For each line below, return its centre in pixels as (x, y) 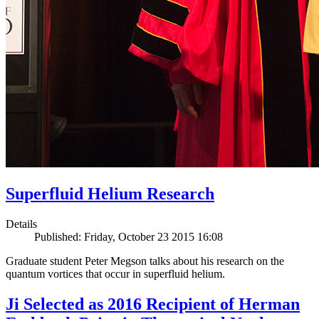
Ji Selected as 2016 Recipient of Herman (153, 304)
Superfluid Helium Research (110, 194)
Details (21, 224)
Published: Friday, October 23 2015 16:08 (129, 236)
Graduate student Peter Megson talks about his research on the (145, 261)
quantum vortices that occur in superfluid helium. (115, 273)
